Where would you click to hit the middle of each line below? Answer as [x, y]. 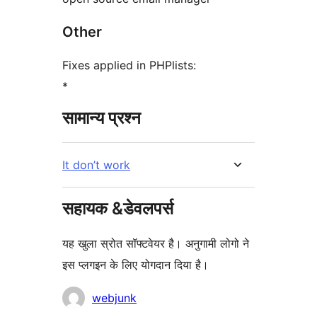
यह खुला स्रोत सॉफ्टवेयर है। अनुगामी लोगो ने [156, 244]
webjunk [114, 298]
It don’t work [96, 165]
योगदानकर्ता [85, 297]
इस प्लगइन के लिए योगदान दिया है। [136, 265]
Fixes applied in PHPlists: [129, 65]
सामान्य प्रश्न [102, 118]
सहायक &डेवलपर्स [118, 209]
